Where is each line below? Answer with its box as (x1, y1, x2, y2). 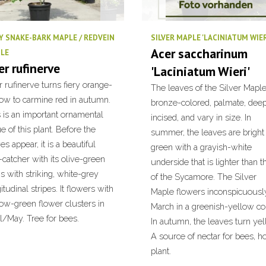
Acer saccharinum (151, 45, 248, 62)
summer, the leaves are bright (151, 127, 264, 137)
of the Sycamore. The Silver (151, 172, 256, 182)
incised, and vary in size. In (151, 112, 251, 122)
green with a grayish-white (151, 142, 252, 152)
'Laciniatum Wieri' (151, 63, 250, 80)
